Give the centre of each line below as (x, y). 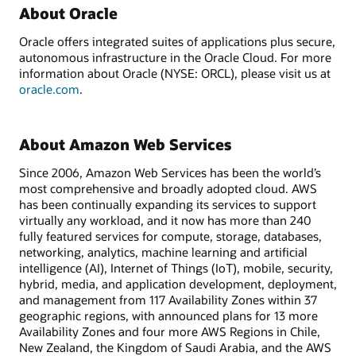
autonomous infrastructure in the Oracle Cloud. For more (175, 57)
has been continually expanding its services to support (168, 205)
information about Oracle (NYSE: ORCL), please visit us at (175, 73)
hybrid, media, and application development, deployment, (178, 284)
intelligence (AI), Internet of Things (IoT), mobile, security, (176, 268)
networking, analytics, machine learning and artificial (163, 252)
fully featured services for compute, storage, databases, (170, 236)
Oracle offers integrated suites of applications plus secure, (177, 41)
